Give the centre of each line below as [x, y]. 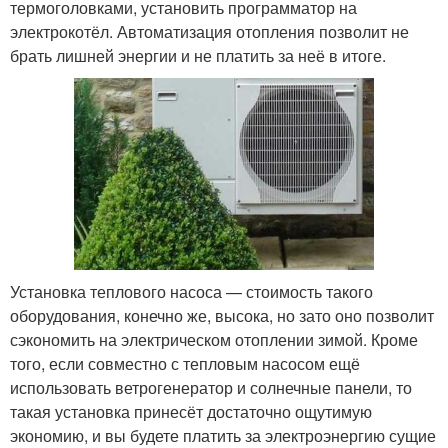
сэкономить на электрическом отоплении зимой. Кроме [214, 340]
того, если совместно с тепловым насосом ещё [185, 364]
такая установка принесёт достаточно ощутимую [191, 412]
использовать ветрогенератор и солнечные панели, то [211, 388]
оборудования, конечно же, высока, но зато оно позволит [222, 316]
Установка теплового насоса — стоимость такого [191, 292]
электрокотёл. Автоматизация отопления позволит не [209, 32]
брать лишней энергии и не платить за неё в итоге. [198, 56]
